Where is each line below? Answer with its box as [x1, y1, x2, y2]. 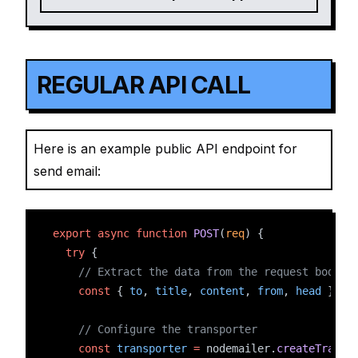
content [200, 284, 245, 297]
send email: [34, 163, 101, 179]
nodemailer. [200, 342, 276, 355]
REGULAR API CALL [37, 70, 250, 99]
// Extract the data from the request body [78, 265, 340, 278]
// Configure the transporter [78, 323, 257, 336]
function [136, 227, 187, 240]
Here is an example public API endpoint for [34, 141, 297, 157]
